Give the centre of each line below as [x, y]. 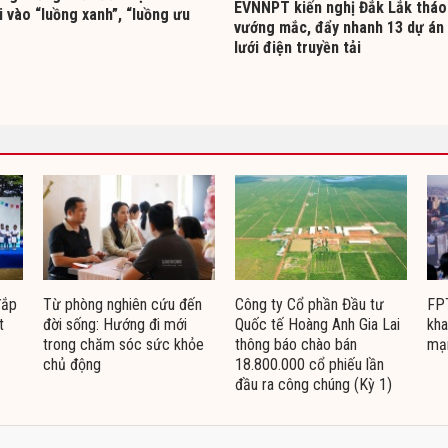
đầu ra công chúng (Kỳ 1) [313, 384]
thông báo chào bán [296, 344]
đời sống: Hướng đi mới [115, 324]
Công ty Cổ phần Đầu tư [309, 304]
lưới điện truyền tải [297, 47]
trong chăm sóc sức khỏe [123, 344]
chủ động [72, 364]
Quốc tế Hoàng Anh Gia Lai [317, 324]
